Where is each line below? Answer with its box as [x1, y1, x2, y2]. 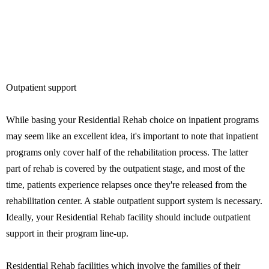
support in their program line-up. [6, 228, 128, 238]
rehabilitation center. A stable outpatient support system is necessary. [6, 196, 262, 206]
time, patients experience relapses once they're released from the [6, 180, 247, 190]
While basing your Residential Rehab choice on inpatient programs [6, 115, 259, 125]
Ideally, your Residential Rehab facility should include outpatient [6, 212, 250, 222]
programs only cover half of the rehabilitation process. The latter [6, 147, 248, 157]
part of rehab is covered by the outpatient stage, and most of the [6, 163, 245, 174]
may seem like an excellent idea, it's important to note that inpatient [6, 131, 258, 141]
